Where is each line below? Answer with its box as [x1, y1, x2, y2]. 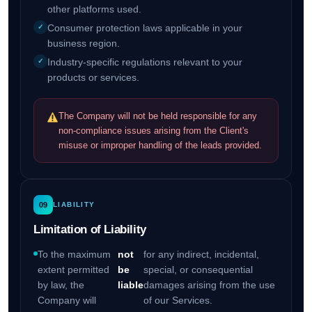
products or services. [47, 72, 139, 84]
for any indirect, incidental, [143, 249, 260, 260]
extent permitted [37, 264, 109, 276]
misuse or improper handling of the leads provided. [58, 140, 263, 151]
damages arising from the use [143, 279, 276, 291]
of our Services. [143, 295, 213, 306]
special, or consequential [143, 264, 253, 276]
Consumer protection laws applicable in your [47, 22, 242, 34]
